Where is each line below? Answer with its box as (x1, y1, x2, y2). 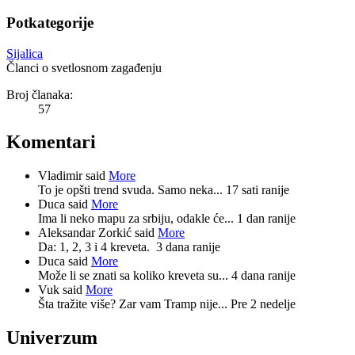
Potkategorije (6, 13, 94, 31)
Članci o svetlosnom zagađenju (6, 60, 162, 74)
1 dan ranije (237, 212, 296, 226)
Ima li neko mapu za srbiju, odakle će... (38, 212, 237, 226)
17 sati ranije (226, 183, 289, 197)
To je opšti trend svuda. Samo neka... (38, 183, 226, 197)
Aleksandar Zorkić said (38, 226, 158, 240)
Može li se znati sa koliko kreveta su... (38, 269, 231, 283)
